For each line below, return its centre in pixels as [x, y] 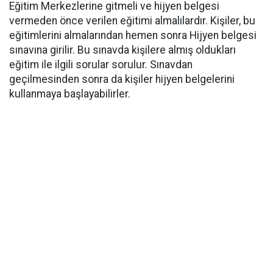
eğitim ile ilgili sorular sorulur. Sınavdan [101, 65]
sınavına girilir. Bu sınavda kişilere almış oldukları [122, 50]
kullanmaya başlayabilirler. [70, 94]
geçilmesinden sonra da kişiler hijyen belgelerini [122, 79]
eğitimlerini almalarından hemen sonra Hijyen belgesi [133, 35]
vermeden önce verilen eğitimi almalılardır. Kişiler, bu [132, 21]
